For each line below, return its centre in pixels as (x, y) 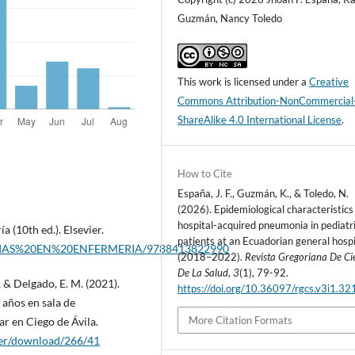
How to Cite (205, 173)
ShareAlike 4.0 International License (260, 119)
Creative (329, 81)
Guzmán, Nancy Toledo (230, 18)
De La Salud (203, 272)
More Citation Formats (241, 321)
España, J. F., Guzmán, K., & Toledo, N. (263, 193)
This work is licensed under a (244, 81)
